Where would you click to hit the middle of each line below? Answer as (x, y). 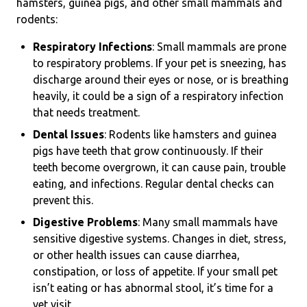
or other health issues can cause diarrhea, (136, 255)
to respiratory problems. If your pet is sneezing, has (160, 63)
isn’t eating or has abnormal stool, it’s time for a (153, 288)
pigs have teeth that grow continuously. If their (148, 151)
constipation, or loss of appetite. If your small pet (155, 271)
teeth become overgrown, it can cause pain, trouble (159, 167)
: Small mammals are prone (219, 47)
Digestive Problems (85, 222)
